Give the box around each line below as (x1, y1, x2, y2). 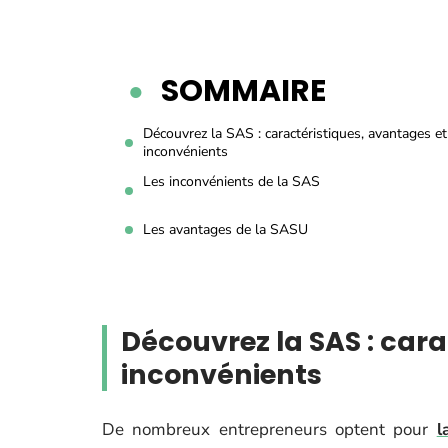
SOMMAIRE (161, 70, 326, 112)
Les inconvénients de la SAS (143, 172, 320, 191)
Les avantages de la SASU (143, 220, 308, 239)
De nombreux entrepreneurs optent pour (102, 418, 437, 441)
